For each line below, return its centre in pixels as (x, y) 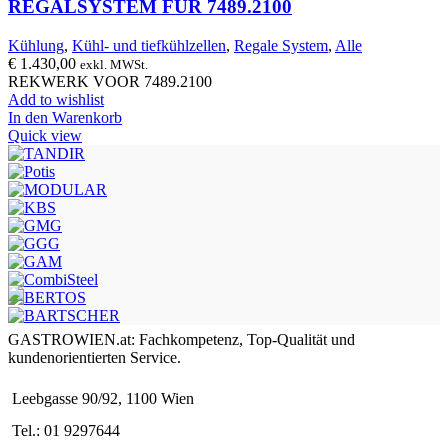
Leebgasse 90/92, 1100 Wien (103, 398)
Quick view (45, 135)
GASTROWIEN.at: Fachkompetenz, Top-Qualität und (181, 339)
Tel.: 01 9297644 (66, 430)
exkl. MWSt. (114, 64)
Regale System (281, 45)
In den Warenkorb (65, 117)
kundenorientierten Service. (94, 357)
